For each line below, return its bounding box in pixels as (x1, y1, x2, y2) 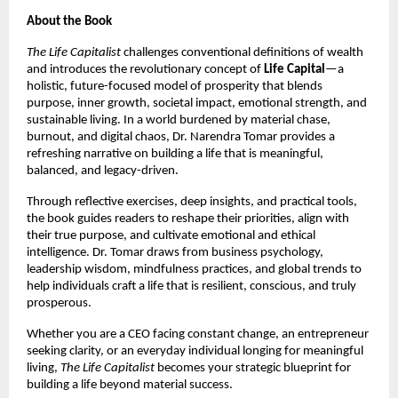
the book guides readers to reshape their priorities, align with (27, 211, 349, 226)
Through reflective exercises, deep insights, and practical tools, (27, 195, 357, 209)
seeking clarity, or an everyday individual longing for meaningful (27, 344, 363, 358)
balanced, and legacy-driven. (27, 163, 179, 178)
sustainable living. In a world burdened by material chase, (27, 113, 330, 127)
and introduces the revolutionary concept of (27, 62, 264, 76)
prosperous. (27, 296, 92, 310)
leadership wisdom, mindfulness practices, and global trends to (27, 262, 362, 276)
